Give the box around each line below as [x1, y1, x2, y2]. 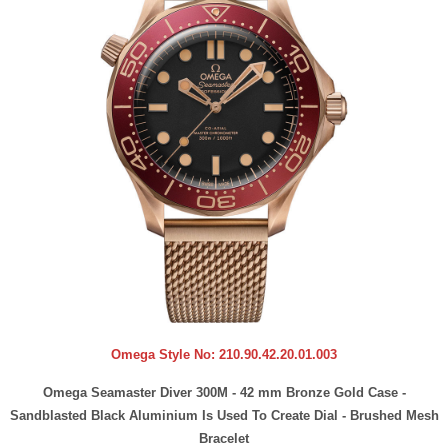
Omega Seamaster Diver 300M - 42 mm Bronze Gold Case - [42, 384, 406, 400]
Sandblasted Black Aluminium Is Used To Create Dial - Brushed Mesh [9, 407, 439, 423]
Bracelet [199, 430, 249, 446]
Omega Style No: [111, 347, 219, 363]
